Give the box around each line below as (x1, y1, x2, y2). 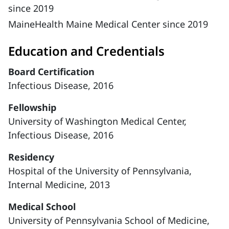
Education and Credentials (8, 42, 165, 59)
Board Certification (8, 65, 95, 78)
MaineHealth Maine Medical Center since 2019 (8, 18, 208, 30)
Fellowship (8, 101, 56, 113)
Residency (8, 151, 54, 163)
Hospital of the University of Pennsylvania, (8, 165, 192, 177)
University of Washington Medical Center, (8, 115, 187, 127)
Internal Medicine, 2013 (8, 178, 110, 191)
